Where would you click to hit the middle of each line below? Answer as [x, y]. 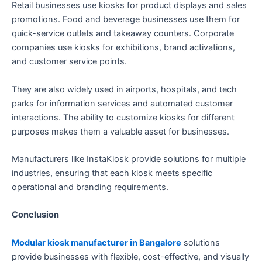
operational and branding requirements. [90, 187]
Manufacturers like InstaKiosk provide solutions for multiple [129, 159]
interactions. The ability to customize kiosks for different [123, 117]
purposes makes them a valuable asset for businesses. [120, 131]
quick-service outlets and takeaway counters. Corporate [123, 34]
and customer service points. [69, 62]
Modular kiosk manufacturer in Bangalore [96, 242]
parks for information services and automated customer [122, 103]
